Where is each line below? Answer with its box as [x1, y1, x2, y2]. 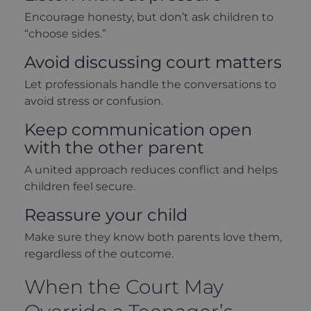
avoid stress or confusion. [24, 94, 163, 108]
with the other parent [24, 137, 204, 158]
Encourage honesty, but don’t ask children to [24, 10, 274, 24]
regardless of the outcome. [24, 247, 174, 261]
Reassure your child [24, 205, 187, 226]
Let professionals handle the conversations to [24, 78, 276, 92]
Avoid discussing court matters [24, 51, 282, 72]
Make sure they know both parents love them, [24, 230, 282, 244]
